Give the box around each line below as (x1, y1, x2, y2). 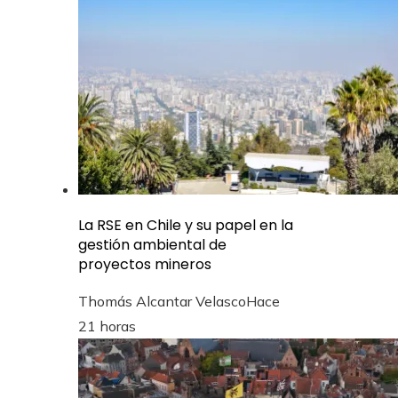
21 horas (78, 316, 136, 335)
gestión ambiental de (78, 234, 227, 255)
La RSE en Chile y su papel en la (78, 214, 293, 235)
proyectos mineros (78, 253, 211, 275)
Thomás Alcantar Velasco (78, 291, 246, 310)
